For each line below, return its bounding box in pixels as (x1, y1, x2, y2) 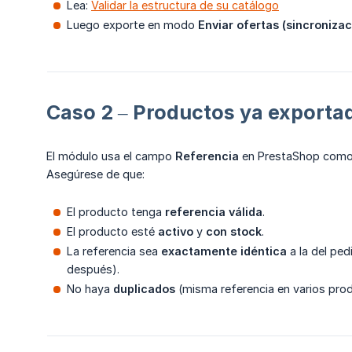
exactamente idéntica (161, 244, 287, 258)
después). (67, 262, 119, 277)
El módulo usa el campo (46, 149, 175, 163)
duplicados (113, 282, 175, 296)
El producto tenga (67, 205, 165, 219)
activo (158, 225, 193, 239)
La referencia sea (67, 244, 161, 258)
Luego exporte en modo (67, 17, 198, 31)
